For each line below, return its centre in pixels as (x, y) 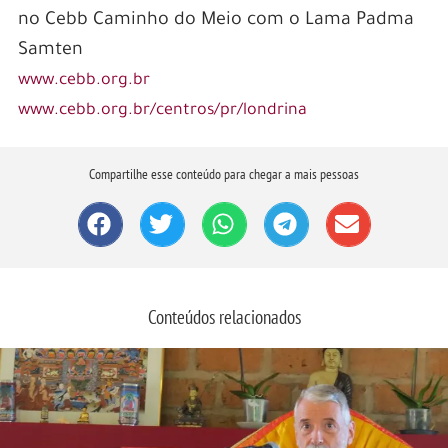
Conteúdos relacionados (224, 317)
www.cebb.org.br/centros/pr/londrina (164, 110)
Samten (50, 50)
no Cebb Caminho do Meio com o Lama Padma (215, 20)
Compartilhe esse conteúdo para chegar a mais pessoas (224, 173)
